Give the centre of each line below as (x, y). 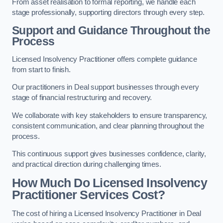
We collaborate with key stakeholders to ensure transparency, (110, 115)
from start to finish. (41, 69)
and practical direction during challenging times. (87, 165)
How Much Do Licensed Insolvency (110, 183)
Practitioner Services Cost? (88, 195)
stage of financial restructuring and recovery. (82, 98)
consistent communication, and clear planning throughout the (108, 126)
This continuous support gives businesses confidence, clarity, (109, 154)
